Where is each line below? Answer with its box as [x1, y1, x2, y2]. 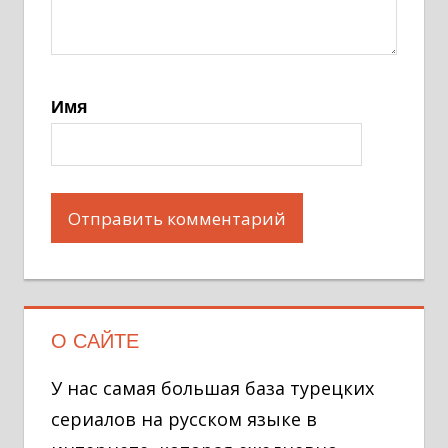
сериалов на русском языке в [51, 406, 317, 431]
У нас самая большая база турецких [51, 375, 374, 400]
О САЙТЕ [51, 329, 139, 352]
